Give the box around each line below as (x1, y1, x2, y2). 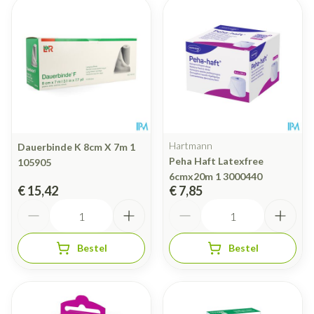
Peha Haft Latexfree (169, 155, 264, 168)
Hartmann (169, 139, 212, 152)
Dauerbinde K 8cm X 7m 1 (18, 141, 135, 153)
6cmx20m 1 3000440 (169, 170, 262, 183)
